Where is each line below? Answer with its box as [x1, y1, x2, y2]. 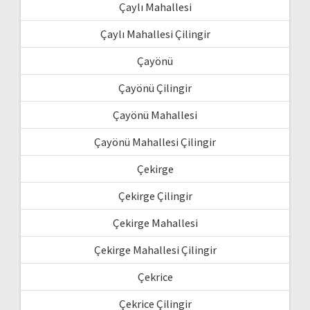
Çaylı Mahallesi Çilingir [100, 26, 210, 41]
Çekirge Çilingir [118, 188, 192, 203]
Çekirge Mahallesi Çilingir [93, 242, 217, 257]
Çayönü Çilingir [118, 80, 192, 95]
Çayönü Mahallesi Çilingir [94, 134, 216, 149]
